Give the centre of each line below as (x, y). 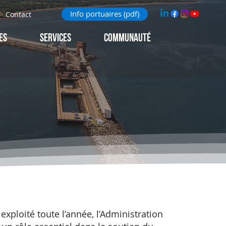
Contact (18, 14)
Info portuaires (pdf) (105, 14)
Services (55, 39)
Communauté (127, 39)
